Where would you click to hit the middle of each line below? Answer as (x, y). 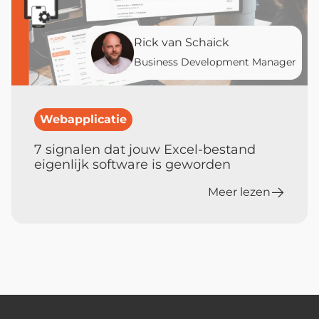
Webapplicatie (83, 119)
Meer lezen (239, 192)
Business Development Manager (215, 62)
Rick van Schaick (182, 42)
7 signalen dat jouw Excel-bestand (145, 149)
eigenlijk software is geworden (132, 164)
